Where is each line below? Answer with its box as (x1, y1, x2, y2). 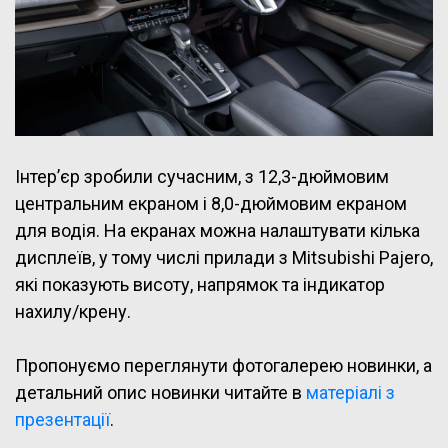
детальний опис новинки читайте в (15, 382, 306, 404)
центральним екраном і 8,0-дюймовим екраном (15, 193, 407, 215)
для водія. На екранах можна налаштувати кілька (15, 220, 420, 242)
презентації (15, 409, 110, 431)
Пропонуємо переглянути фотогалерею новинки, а (15, 355, 432, 377)
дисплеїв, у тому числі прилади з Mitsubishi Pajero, (15, 247, 433, 269)
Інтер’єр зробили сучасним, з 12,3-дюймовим (15, 166, 389, 188)
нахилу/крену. (15, 301, 131, 323)
